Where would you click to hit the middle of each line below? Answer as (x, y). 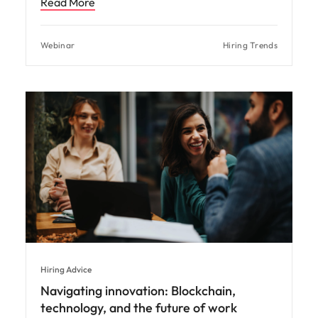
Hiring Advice (66, 269)
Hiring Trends (250, 45)
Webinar (58, 45)
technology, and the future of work (139, 307)
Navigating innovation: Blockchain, (138, 290)
